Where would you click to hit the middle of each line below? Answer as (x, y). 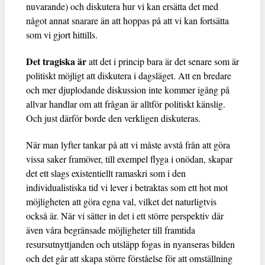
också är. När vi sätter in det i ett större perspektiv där (125, 216)
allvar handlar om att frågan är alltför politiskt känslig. (126, 104)
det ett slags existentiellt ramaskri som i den (106, 173)
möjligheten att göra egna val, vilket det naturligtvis (121, 202)
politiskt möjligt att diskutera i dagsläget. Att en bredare (129, 76)
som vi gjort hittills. (62, 35)
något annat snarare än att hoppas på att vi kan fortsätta (127, 21)
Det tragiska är (56, 62)
